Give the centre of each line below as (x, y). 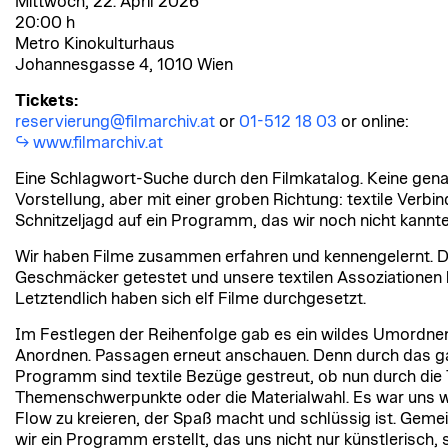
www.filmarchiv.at (98, 142)
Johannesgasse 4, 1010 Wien (124, 64)
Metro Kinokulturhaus (95, 43)
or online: (373, 121)
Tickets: (46, 100)
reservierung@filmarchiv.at (115, 121)
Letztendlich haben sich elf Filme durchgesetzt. (190, 298)
